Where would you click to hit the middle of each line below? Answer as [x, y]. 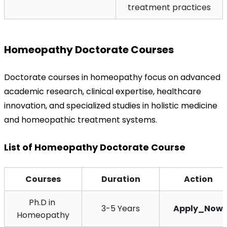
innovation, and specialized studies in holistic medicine [111, 105]
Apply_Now [198, 208]
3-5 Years [121, 208]
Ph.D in [42, 202]
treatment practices [169, 7]
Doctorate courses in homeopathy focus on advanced [112, 77]
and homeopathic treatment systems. [81, 120]
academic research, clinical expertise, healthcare [103, 91]
